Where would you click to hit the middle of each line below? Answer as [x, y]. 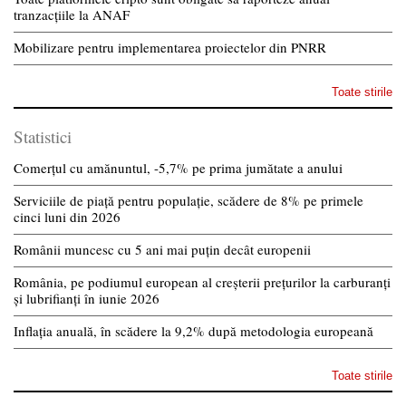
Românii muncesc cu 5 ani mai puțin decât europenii [162, 249]
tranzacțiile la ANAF [72, 14]
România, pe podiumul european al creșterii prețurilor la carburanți [202, 281]
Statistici [43, 136]
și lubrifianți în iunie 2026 [87, 298]
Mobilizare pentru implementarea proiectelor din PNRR [170, 47]
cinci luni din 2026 [67, 216]
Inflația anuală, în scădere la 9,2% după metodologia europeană [196, 330]
